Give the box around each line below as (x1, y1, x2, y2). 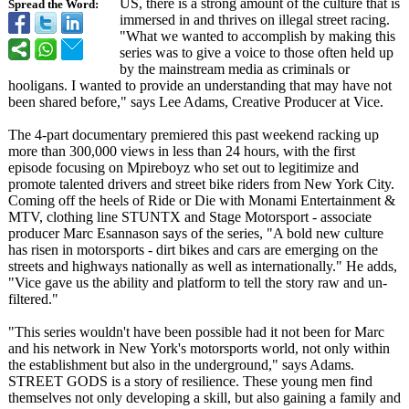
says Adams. (278, 357, 354, 372)
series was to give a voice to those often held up (120, 45, 393, 60)
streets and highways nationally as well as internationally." (8, 258, 342, 274)
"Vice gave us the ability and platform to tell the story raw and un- (8, 275, 387, 290)
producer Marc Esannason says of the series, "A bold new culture (8, 225, 383, 241)
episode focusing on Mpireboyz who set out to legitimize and (8, 160, 359, 175)
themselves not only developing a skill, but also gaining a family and (8, 390, 401, 405)
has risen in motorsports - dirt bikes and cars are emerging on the (8, 242, 378, 257)
